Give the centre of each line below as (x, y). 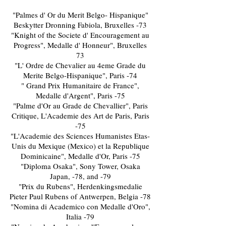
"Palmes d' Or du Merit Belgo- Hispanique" (80, 15)
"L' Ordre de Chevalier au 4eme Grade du (80, 65)
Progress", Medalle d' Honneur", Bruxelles (80, 45)
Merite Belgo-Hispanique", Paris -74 (80, 75)
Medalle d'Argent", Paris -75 (80, 95)
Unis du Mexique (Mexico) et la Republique (80, 146)
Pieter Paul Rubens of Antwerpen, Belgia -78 (80, 196)
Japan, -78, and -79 (80, 176)
